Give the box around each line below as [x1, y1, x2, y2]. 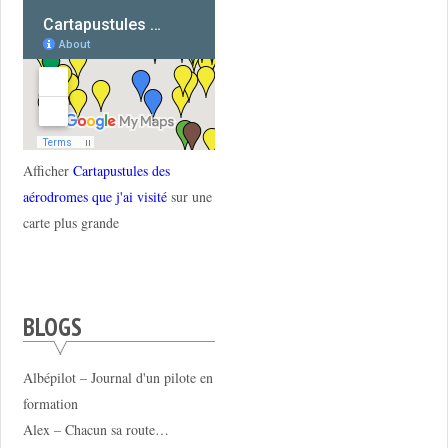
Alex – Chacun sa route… [22, 419, 169, 439]
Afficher [22, 160, 73, 180]
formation [22, 393, 78, 413]
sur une [166, 186, 212, 206]
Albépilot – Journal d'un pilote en [22, 367, 213, 387]
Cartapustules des [72, 160, 170, 180]
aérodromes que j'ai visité [22, 186, 167, 206]
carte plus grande [22, 212, 119, 232]
